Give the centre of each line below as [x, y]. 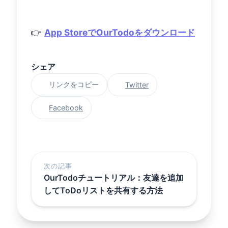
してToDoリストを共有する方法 [103, 190]
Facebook [66, 108]
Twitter [137, 85]
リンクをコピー [74, 84]
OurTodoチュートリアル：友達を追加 [114, 178]
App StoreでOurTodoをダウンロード [120, 32]
